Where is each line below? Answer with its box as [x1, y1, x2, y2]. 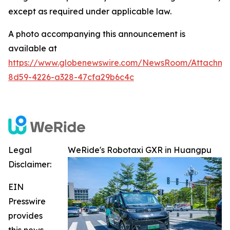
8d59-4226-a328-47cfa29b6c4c [8, 72, 134, 83]
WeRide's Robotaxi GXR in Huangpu [68, 145, 212, 156]
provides [8, 210, 43, 221]
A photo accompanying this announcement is [8, 29, 185, 40]
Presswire [8, 196, 46, 207]
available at [8, 43, 57, 54]
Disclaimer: [8, 159, 51, 170]
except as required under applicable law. [8, 6, 171, 17]
